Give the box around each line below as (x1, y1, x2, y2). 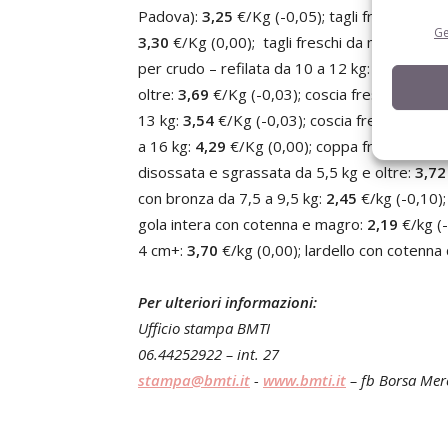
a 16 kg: (138, 136, 195, 156)
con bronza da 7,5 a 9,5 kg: (138, 188, 326, 208)
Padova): (138, 6, 202, 26)
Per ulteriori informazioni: (138, 292, 317, 312)
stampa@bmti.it (138, 370, 250, 390)
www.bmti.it (263, 370, 346, 390)
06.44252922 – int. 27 (138, 344, 279, 364)
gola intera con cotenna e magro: (138, 214, 367, 234)
